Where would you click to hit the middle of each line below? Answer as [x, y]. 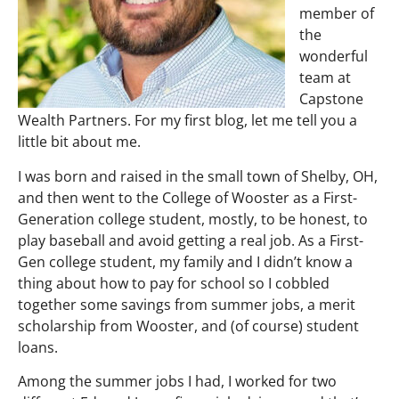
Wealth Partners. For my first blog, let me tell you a [187, 121]
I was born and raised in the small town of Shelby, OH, [198, 176]
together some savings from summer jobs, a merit [187, 304]
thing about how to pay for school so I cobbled [174, 283]
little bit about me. [79, 142]
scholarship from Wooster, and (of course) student [188, 326]
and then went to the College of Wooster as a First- [187, 197]
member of [337, 14]
